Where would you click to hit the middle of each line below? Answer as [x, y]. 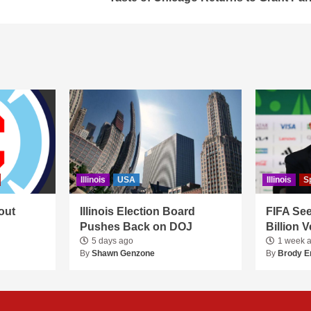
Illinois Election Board [137, 211]
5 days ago [112, 241]
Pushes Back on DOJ [136, 226]
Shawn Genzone [123, 253]
